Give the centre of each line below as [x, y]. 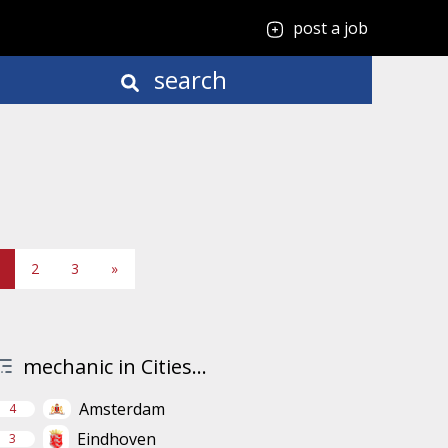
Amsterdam [121, 409]
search [187, 79]
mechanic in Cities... [114, 366]
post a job [330, 28]
